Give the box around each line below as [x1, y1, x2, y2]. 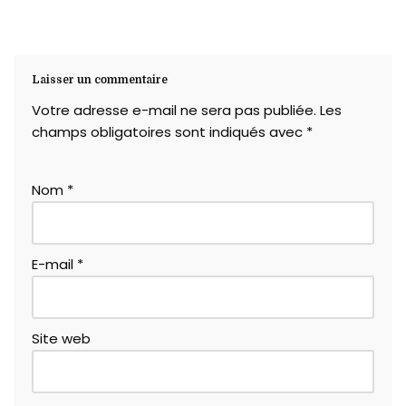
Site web [32, 328, 91, 348]
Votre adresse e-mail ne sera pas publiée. [32, 100, 316, 120]
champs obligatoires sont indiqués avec [32, 121, 306, 141]
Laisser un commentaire [32, 72, 168, 86]
